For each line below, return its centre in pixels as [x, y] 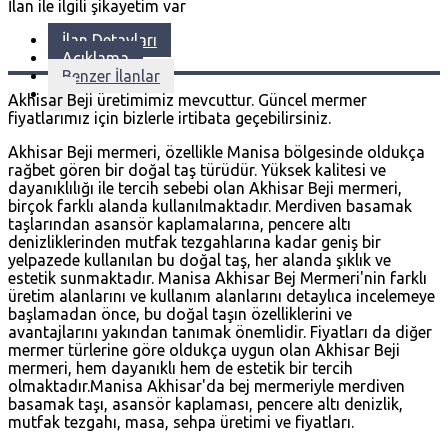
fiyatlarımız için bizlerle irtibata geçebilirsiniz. [169, 117]
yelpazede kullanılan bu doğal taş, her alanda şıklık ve [199, 259]
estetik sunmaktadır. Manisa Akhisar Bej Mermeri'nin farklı [217, 277]
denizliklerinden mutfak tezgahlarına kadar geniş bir [194, 241]
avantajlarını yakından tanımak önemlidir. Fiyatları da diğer [220, 331]
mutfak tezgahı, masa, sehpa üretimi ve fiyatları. [181, 421]
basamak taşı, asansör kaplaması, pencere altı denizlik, [205, 403]
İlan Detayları [109, 39]
